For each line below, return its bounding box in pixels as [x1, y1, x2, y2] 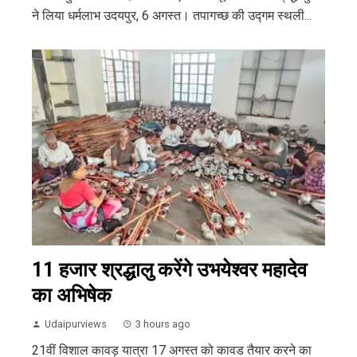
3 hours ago [135, 317, 190, 330]
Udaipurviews [45, 317, 107, 330]
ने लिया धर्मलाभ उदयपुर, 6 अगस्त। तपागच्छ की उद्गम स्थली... [32, 8, 312, 24]
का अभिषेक [32, 283, 112, 307]
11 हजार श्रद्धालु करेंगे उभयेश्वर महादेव [32, 257, 307, 281]
